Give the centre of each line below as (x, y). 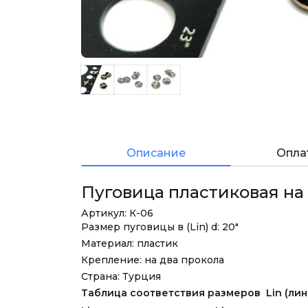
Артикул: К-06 (117, 213)
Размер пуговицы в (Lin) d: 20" (160, 227)
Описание (156, 153)
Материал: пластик (130, 244)
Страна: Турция (121, 277)
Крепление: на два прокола (153, 260)
